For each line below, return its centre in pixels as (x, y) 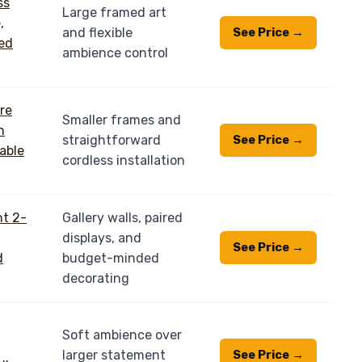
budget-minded (111, 258)
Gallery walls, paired (122, 217)
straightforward (112, 140)
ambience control (115, 53)
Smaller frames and (122, 120)
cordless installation (124, 160)
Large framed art (114, 12)
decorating (96, 278)
